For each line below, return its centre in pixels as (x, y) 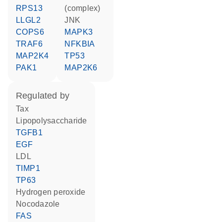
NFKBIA (83, 44)
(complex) (83, 8)
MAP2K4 (36, 56)
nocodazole (41, 204)
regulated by (46, 96)
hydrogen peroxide (54, 192)
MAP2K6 (84, 68)
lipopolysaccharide (54, 121)
